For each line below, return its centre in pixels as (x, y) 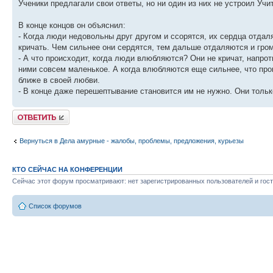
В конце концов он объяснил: (72, 25)
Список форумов (55, 206)
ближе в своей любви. (59, 80)
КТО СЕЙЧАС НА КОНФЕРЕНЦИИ (67, 169)
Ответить (27, 113)
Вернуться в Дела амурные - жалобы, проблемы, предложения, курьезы (132, 141)
